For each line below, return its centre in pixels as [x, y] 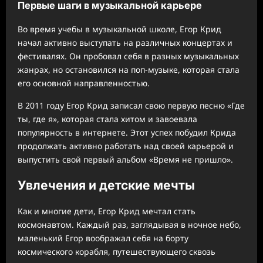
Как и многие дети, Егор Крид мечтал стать [107, 211]
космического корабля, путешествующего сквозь [117, 252]
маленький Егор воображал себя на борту [103, 238]
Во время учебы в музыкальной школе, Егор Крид [119, 29]
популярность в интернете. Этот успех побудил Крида [127, 132]
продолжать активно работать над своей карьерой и [126, 146]
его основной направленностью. [84, 83]
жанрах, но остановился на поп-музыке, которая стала [129, 69]
